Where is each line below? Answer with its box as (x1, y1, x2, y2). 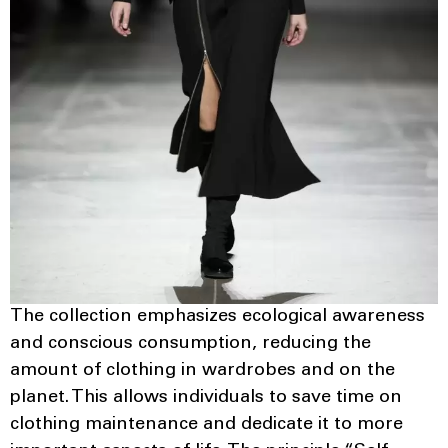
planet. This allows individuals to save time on (10, 388, 402, 407)
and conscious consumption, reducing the (10, 334, 371, 353)
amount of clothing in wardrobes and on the (10, 361, 395, 380)
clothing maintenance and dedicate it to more (10, 415, 403, 434)
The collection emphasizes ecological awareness (10, 307, 425, 326)
